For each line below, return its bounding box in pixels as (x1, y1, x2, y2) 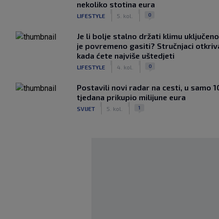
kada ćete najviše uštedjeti (77, 51, 175, 60)
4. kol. (117, 63, 133, 70)
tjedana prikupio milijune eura (77, 92, 186, 102)
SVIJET (77, 105, 95, 112)
